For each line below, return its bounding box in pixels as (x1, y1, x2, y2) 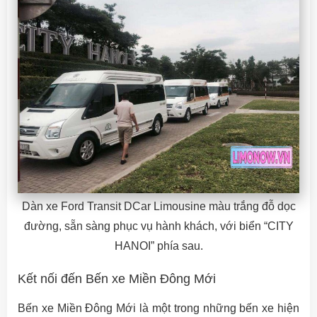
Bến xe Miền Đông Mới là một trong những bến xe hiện (18, 302, 299, 315)
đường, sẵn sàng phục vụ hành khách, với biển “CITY (23, 220, 294, 233)
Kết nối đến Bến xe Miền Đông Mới (18, 272, 216, 287)
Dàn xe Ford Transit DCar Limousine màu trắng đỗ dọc (21, 200, 296, 213)
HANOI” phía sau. (114, 240, 203, 253)
